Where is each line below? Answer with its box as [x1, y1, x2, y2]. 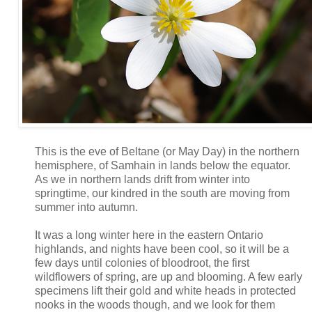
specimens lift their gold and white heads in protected [35, 285, 296, 297]
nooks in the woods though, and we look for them [35, 299, 275, 311]
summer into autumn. [35, 201, 138, 213]
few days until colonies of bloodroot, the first [35, 257, 249, 269]
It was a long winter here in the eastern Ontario [35, 229, 263, 241]
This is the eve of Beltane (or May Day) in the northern [35, 146, 299, 157]
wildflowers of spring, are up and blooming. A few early [35, 271, 302, 283]
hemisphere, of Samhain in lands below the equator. [35, 159, 290, 171]
